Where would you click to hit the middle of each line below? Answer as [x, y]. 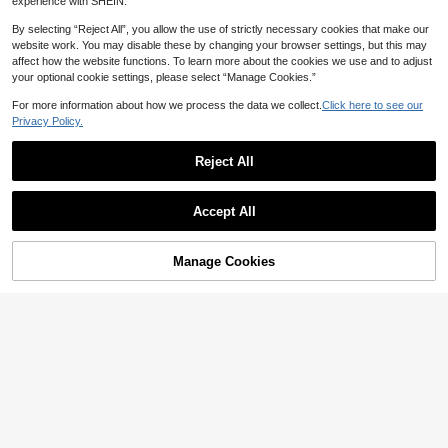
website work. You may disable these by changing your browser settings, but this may [219, 45]
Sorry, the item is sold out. [224, 223]
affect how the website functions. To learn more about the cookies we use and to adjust [222, 61]
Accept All [224, 211]
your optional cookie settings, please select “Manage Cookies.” [164, 77]
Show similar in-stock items [93, 84]
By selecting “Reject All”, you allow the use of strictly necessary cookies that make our [220, 29]
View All [400, 84]
